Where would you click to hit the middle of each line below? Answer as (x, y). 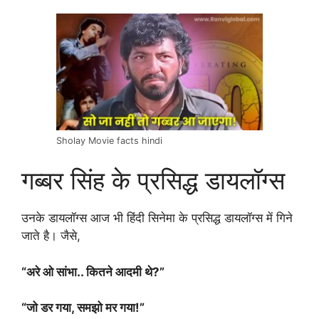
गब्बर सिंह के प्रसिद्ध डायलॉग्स (153, 181)
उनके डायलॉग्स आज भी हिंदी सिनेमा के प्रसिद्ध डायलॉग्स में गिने (157, 218)
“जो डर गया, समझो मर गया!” (84, 308)
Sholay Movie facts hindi (109, 140)
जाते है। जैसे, (51, 236)
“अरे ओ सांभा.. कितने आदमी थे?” (93, 272)
